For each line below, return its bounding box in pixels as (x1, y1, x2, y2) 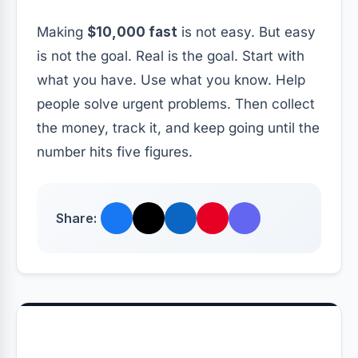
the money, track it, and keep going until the (37, 120, 320, 137)
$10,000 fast (87, 24, 177, 41)
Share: (56, 209, 97, 226)
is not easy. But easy (177, 24, 316, 41)
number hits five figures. (37, 144, 193, 161)
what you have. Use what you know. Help (37, 72, 305, 89)
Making (37, 24, 87, 41)
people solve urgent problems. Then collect (37, 96, 315, 113)
